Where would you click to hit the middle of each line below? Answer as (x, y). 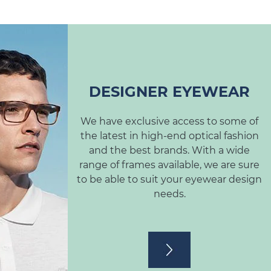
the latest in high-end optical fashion (169, 135)
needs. (169, 194)
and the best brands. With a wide (169, 150)
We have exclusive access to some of (169, 121)
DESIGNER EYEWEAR (169, 91)
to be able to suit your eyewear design (169, 179)
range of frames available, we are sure (169, 165)
